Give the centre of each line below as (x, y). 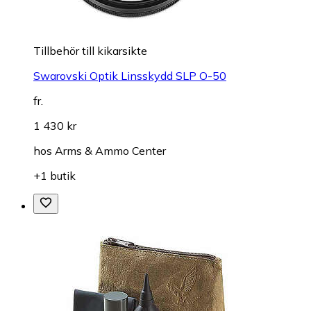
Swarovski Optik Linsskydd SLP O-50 (130, 76)
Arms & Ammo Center (110, 151)
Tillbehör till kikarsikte (90, 51)
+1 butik (54, 176)
